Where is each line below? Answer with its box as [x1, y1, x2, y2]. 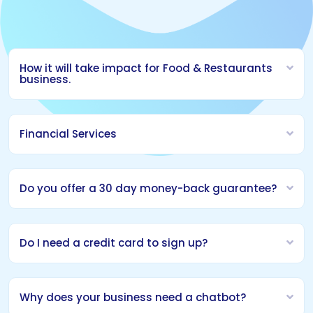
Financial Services [20, 126, 117, 142]
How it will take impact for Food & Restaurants [20, 61, 272, 76]
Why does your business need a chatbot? [20, 290, 246, 305]
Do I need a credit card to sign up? [20, 235, 208, 251]
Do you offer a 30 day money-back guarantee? [20, 181, 277, 196]
